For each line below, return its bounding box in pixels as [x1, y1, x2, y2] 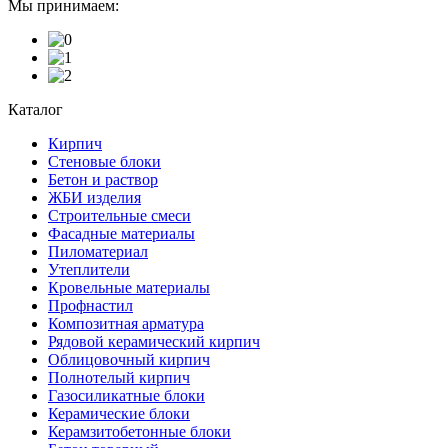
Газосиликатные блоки [48, 386, 205, 404]
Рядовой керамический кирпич [48, 332, 260, 350]
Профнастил [48, 296, 133, 314]
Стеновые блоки [48, 152, 161, 170]
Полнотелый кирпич [48, 368, 190, 386]
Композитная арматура [48, 314, 204, 332]
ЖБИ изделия [48, 188, 141, 206]
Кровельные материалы [48, 278, 210, 296]
